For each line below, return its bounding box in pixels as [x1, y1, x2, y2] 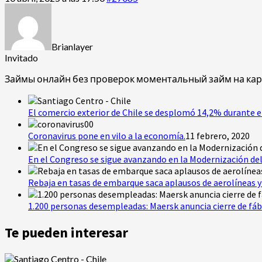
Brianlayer [51, 40, 93, 52]
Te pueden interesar [5, 223, 128, 242]
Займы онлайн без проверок [5, 73, 136, 84]
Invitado [5, 51, 38, 63]
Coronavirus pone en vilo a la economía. [28, 129, 185, 142]
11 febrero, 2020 [185, 129, 250, 142]
